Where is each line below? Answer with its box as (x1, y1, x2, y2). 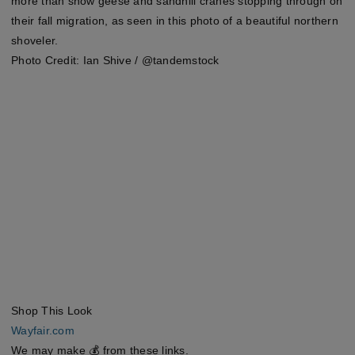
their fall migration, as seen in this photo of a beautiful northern (11, 14, 338, 28)
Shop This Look (11, 303, 93, 317)
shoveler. (11, 34, 59, 48)
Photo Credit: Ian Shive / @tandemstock (11, 54, 219, 67)
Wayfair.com (11, 323, 74, 337)
